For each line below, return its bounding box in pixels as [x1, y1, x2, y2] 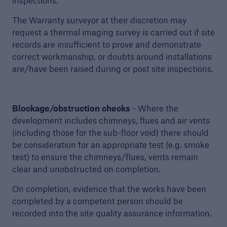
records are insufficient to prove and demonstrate [12, 39, 201, 50]
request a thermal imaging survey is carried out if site [12, 27, 215, 37]
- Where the [130, 103, 178, 113]
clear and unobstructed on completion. [12, 164, 161, 174]
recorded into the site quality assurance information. [12, 208, 212, 218]
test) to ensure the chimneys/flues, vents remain [12, 152, 198, 162]
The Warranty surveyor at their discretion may [12, 15, 186, 25]
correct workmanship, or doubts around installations [12, 51, 212, 62]
